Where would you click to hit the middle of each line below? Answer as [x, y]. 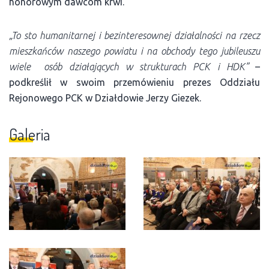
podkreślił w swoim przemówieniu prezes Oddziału [134, 82]
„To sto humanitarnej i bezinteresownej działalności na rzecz [134, 35]
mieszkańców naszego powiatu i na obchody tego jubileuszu [134, 51]
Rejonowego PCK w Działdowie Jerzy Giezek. [105, 98]
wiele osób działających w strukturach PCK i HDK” [129, 66]
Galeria [30, 134]
